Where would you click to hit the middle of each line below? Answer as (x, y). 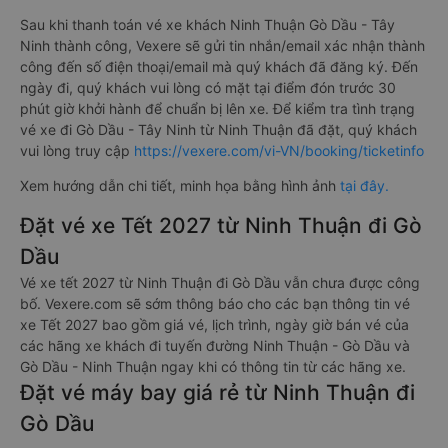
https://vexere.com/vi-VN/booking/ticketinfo (279, 151)
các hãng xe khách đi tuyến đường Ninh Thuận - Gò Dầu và (215, 346)
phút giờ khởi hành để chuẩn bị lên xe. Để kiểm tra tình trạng (217, 109)
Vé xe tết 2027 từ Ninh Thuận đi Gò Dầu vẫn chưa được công (220, 283)
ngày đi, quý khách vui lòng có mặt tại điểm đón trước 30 (208, 88)
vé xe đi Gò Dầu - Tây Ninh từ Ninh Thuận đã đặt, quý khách (218, 130)
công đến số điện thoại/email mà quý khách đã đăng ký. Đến (219, 67)
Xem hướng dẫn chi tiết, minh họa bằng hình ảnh (180, 186)
